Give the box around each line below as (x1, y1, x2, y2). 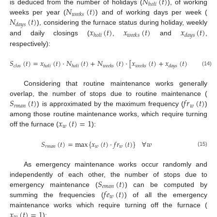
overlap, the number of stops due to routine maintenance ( (10, 90, 207, 98)
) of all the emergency (124, 190, 208, 199)
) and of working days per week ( (95, 8, 208, 16)
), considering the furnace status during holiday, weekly (37, 18, 207, 27)
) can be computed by (125, 180, 208, 188)
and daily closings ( (10, 29, 90, 37)
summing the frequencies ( (10, 190, 104, 199)
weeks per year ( (10, 8, 66, 16)
